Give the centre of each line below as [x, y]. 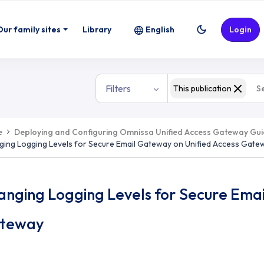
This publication [202, 88]
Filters [118, 88]
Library [97, 29]
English [160, 29]
